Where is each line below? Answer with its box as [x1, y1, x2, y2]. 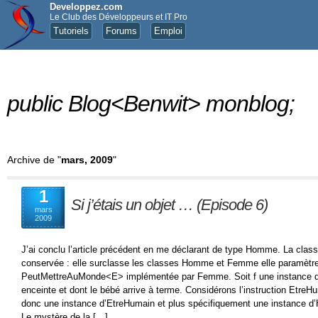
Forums [106, 26, 137, 36]
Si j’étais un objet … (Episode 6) [71, 196, 268, 214]
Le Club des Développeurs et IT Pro [50, 12, 187, 22]
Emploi [154, 26, 182, 36]
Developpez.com [50, 1, 123, 12]
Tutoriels [53, 26, 89, 36]
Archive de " [7, 154, 61, 165]
